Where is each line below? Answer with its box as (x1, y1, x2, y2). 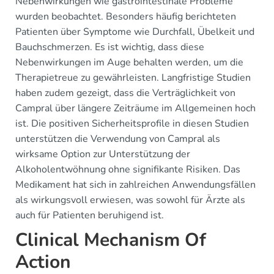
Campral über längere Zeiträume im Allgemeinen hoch (15, 102, 256, 115)
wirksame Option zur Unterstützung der (15, 147, 190, 161)
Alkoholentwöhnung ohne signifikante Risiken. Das (15, 163, 240, 176)
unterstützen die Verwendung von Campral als (15, 132, 220, 146)
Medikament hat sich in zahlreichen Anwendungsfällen (15, 178, 256, 191)
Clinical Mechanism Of (15, 228, 206, 253)
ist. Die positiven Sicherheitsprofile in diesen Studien (15, 117, 249, 130)
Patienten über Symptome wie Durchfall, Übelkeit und (15, 25, 254, 39)
